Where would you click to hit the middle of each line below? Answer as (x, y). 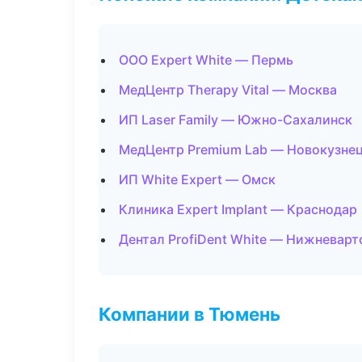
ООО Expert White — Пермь (206, 60)
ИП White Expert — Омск (197, 179)
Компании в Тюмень (189, 314)
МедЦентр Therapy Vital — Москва (228, 90)
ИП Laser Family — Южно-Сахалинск (236, 120)
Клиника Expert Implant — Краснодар (238, 209)
